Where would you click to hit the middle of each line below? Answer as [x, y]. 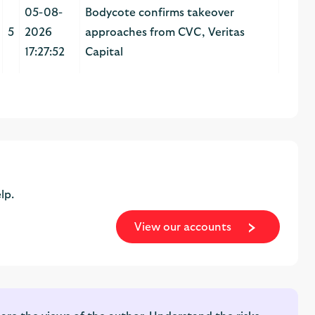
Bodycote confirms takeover [159, 13]
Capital [104, 52]
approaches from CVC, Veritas [165, 33]
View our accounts [185, 227]
